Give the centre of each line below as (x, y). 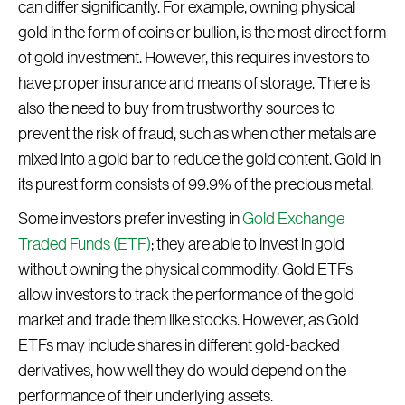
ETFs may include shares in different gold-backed (179, 346)
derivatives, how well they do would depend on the (182, 371)
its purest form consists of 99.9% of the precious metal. (196, 185)
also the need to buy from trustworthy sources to (177, 109)
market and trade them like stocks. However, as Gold (188, 320)
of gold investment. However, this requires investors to (194, 58)
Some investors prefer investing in (130, 219)
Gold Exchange (293, 219)
